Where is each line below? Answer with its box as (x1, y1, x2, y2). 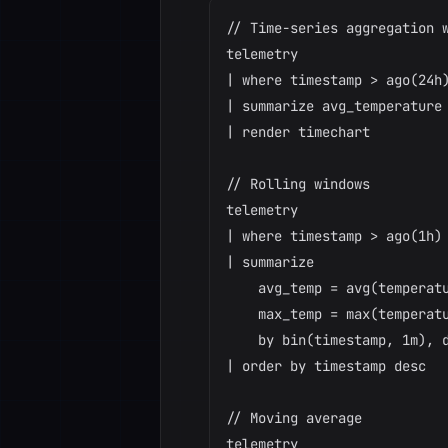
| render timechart (226, 123, 370, 141)
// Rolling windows (226, 175, 370, 193)
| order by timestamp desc (226, 357, 426, 375)
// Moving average (226, 409, 362, 427)
